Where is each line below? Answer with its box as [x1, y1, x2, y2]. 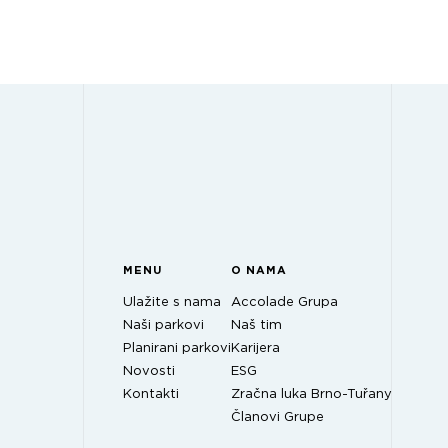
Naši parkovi [123, 318, 204, 332]
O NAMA [231, 264, 287, 276]
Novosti [123, 364, 175, 378]
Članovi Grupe [231, 410, 324, 424]
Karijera [231, 341, 280, 355]
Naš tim [231, 318, 282, 332]
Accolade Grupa [231, 295, 338, 309]
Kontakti [123, 387, 179, 401]
